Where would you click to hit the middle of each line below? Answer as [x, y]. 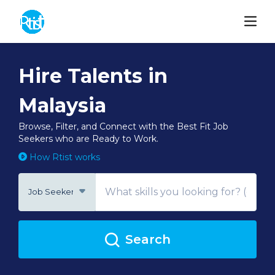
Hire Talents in [93, 76]
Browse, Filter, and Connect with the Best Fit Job [123, 126]
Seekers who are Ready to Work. [88, 139]
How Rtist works [64, 157]
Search [148, 239]
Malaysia [62, 105]
